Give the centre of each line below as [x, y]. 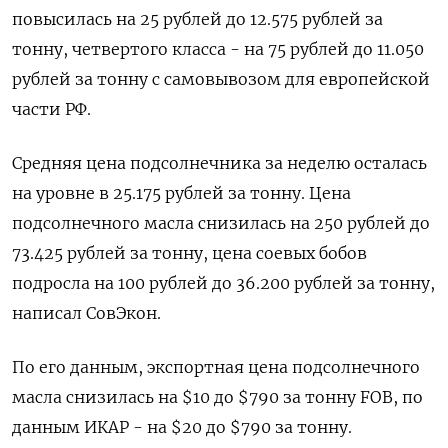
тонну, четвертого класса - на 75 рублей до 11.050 [218, 49]
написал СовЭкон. [86, 313]
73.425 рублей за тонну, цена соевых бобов [189, 253]
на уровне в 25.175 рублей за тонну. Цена [181, 193]
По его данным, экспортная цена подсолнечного [216, 367]
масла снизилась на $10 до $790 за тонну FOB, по [217, 397]
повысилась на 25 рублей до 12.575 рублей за [197, 19]
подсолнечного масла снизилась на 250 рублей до [221, 223]
